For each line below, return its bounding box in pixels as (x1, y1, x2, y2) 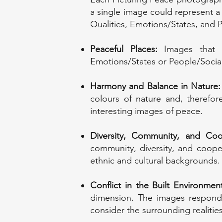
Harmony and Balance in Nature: (90, 81, 221, 92)
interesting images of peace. (90, 106, 203, 116)
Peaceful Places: (90, 44, 158, 55)
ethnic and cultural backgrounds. (90, 155, 220, 166)
